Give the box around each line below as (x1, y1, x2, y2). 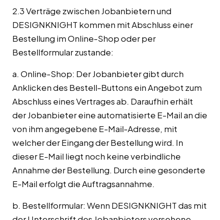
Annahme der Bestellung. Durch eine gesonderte (12, 165, 205, 176)
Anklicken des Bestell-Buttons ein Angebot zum (12, 82, 202, 93)
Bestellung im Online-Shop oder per (12, 33, 156, 44)
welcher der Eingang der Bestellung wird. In (12, 137, 183, 148)
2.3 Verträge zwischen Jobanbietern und (12, 5, 171, 17)
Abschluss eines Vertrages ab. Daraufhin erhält (12, 96, 193, 107)
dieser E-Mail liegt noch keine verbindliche (12, 151, 181, 162)
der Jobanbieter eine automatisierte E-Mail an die (12, 110, 207, 121)
